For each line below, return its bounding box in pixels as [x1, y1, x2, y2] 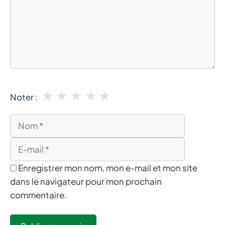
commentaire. [10, 189, 67, 200]
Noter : [10, 91, 38, 102]
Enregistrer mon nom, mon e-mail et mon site [18, 162, 197, 173]
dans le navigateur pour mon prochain [10, 175, 162, 187]
